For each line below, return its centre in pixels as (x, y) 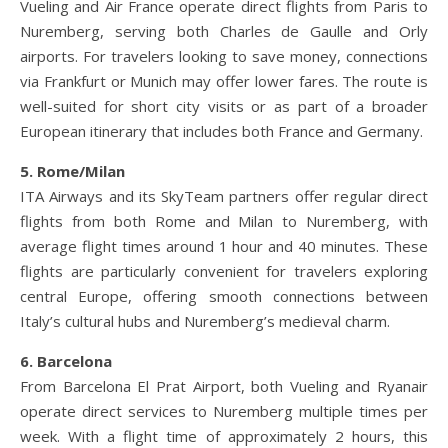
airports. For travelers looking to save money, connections (224, 55)
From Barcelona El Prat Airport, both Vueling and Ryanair (224, 385)
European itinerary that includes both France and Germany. (221, 130)
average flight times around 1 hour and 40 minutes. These (224, 245)
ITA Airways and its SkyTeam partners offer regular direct (224, 195)
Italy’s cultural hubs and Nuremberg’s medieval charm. (205, 320)
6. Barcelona (66, 360)
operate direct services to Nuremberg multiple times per (224, 410)
